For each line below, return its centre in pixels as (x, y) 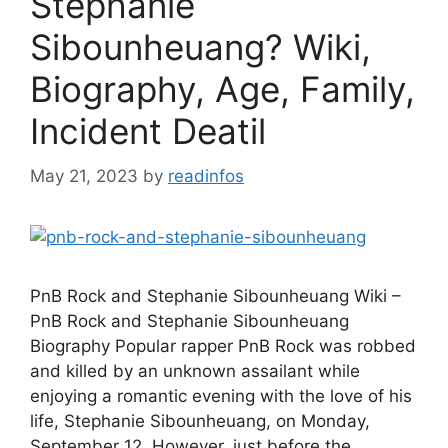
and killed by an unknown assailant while (195, 370)
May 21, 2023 (84, 175)
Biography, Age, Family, (222, 89)
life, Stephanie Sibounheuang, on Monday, (200, 420)
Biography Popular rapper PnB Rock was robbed (223, 345)
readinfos (206, 175)
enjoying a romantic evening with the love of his (221, 395)
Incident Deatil (148, 131)
